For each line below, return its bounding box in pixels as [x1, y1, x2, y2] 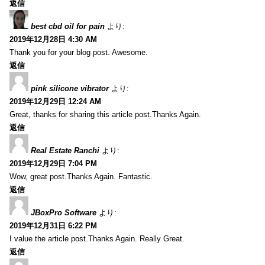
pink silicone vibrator [31, 83, 109, 93]
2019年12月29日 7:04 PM [9, 159, 97, 168]
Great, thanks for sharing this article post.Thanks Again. [9, 109, 201, 119]
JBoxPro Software [31, 208, 96, 217]
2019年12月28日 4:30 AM [9, 34, 97, 44]
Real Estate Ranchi [31, 146, 99, 155]
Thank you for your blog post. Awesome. [9, 47, 148, 57]
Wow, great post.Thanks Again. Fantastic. [9, 172, 153, 181]
